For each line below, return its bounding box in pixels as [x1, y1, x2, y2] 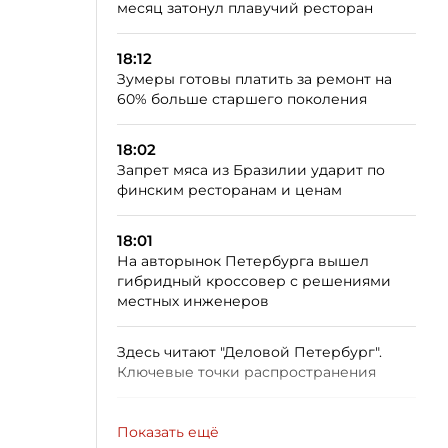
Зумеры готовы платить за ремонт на [117, 70, 392, 88]
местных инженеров [117, 292, 269, 310]
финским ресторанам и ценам [117, 181, 342, 199]
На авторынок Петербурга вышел [117, 252, 369, 270]
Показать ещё [117, 423, 219, 441]
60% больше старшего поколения [117, 90, 367, 108]
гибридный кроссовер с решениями [117, 272, 391, 290]
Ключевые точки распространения [117, 363, 376, 381]
